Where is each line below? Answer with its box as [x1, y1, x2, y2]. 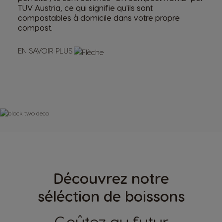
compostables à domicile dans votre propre [18, 13, 180, 23]
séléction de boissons [37, 187, 185, 205]
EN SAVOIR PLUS [18, 46, 72, 55]
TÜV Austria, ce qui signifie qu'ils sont [18, 3, 153, 13]
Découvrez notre [53, 169, 169, 187]
